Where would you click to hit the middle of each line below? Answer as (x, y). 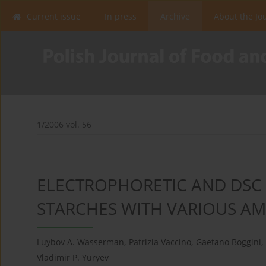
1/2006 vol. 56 (64, 125)
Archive (175, 16)
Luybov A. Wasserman (80, 242)
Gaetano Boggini (229, 242)
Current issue (54, 16)
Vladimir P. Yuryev (73, 258)
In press (121, 16)
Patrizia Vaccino (160, 242)
